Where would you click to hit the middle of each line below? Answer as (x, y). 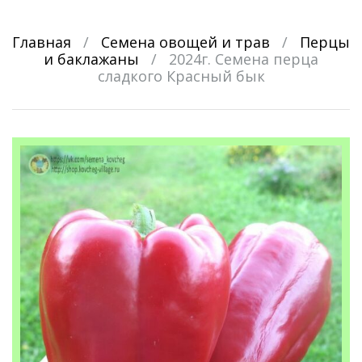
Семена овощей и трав (185, 42)
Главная (42, 42)
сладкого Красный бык (181, 76)
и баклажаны (91, 59)
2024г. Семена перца (244, 59)
